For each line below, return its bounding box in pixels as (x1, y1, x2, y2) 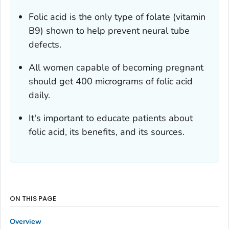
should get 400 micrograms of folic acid (29, 75, 193, 87)
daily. (29, 88, 50, 101)
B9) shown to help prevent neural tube (29, 24, 190, 37)
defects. (29, 38, 61, 51)
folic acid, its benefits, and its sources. (29, 125, 185, 138)
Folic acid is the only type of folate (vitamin (29, 10, 205, 23)
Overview (10, 217, 41, 227)
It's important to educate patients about (29, 111, 193, 124)
